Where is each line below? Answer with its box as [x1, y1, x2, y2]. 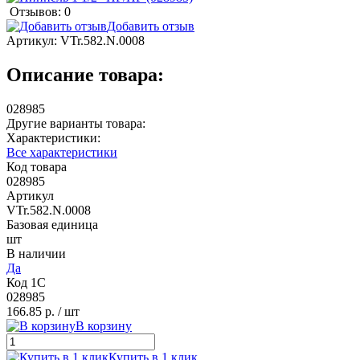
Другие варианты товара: [6, 116, 145, 130]
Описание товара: [6, 63, 164, 85]
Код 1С [6, 275, 46, 289]
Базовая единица [6, 217, 98, 231]
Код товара [6, 159, 67, 174]
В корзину [76, 318, 132, 333]
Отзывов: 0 [10, 4, 71, 18]
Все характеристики [6, 145, 117, 159]
